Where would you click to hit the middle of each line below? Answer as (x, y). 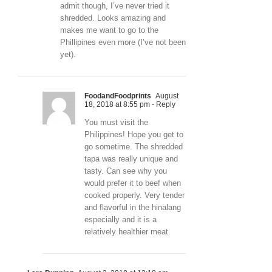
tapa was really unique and (131, 158)
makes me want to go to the (109, 30)
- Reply (163, 104)
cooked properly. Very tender (134, 195)
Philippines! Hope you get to (134, 134)
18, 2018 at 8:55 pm (117, 104)
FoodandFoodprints (118, 96)
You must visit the (116, 122)
